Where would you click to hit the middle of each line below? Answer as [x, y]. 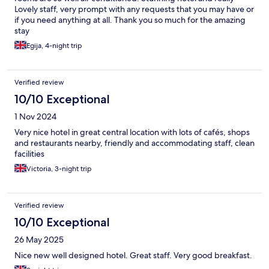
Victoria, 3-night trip [59, 168]
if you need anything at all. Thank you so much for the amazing [130, 20]
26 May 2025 [39, 239]
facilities [29, 153]
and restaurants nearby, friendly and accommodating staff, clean [134, 143]
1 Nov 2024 [35, 116]
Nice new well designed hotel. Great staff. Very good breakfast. [133, 255]
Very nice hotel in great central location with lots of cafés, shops [132, 132]
